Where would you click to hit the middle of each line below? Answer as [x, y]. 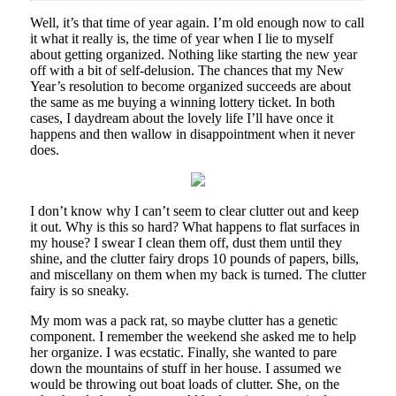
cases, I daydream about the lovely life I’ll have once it [181, 118]
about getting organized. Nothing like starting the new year [193, 54]
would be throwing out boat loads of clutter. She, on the [184, 384]
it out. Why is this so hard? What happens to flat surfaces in [194, 226]
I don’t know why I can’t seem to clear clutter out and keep [194, 210]
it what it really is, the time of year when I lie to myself [181, 38]
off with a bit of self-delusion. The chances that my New [187, 70]
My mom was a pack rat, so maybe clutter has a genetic [183, 320]
